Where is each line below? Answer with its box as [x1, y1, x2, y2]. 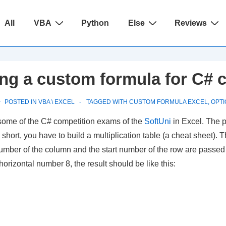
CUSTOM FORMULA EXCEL [129, 98, 208, 105]
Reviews [175, 19, 207, 27]
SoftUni [144, 117, 171, 126]
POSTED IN [3, 98, 38, 105]
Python [81, 19, 109, 27]
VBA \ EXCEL [38, 98, 75, 105]
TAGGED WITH [86, 98, 129, 105]
